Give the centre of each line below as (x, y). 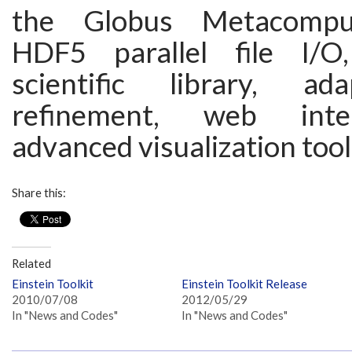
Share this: (39, 193)
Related (31, 264)
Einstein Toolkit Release (245, 283)
